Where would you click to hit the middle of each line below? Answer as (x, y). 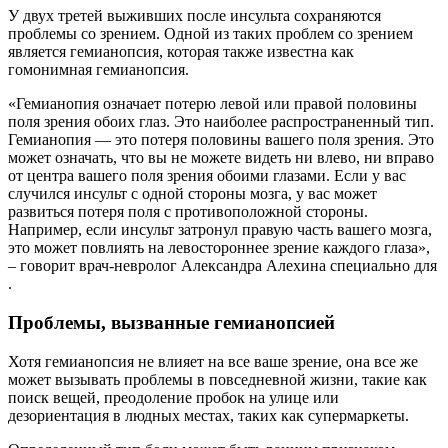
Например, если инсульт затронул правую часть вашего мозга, (220, 230)
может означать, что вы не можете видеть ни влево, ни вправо (221, 158)
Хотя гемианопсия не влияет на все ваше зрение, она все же (213, 361)
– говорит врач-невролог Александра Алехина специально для (222, 266)
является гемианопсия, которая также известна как (181, 52)
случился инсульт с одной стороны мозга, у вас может (192, 194)
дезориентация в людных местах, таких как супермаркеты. (208, 415)
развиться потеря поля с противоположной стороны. (188, 212)
